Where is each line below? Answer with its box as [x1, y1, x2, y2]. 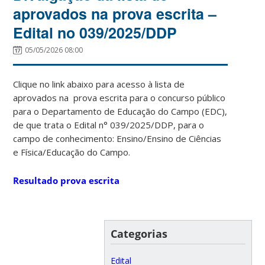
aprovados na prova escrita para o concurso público [13, 91, 226, 104]
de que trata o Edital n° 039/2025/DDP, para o [13, 118, 205, 131]
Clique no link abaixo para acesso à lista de [13, 77, 185, 90]
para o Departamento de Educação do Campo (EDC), [13, 105, 228, 117]
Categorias [110, 226, 167, 241]
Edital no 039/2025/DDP [13, 21, 177, 43]
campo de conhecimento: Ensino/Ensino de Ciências [13, 132, 222, 144]
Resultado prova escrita [13, 174, 120, 186]
